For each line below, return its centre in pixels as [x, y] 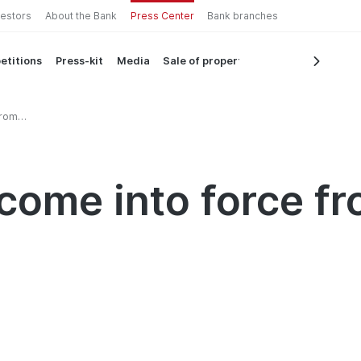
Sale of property [206, 61]
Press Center [162, 15]
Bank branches [243, 15]
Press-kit [79, 61]
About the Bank [81, 15]
